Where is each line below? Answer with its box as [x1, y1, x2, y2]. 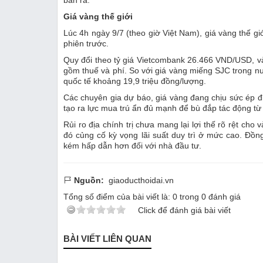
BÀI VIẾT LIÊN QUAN [63, 233, 151, 244]
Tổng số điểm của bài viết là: [63, 191, 173, 201]
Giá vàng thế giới [63, 11, 133, 21]
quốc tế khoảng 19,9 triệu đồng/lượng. [63, 76, 206, 86]
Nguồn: [74, 175, 104, 185]
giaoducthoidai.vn [109, 175, 174, 185]
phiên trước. [63, 38, 109, 48]
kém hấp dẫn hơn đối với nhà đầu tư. [63, 140, 201, 150]
